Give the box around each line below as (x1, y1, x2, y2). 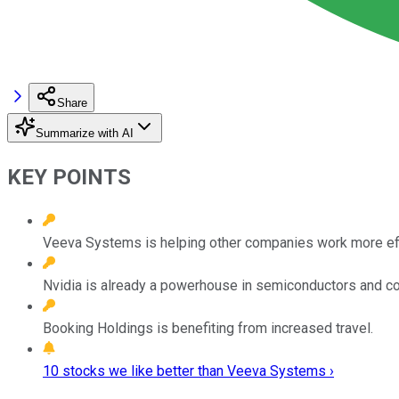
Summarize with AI (36, 126, 134, 140)
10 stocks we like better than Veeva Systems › (43, 362, 334, 379)
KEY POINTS (7, 164, 131, 190)
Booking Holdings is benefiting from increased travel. (43, 319, 373, 337)
